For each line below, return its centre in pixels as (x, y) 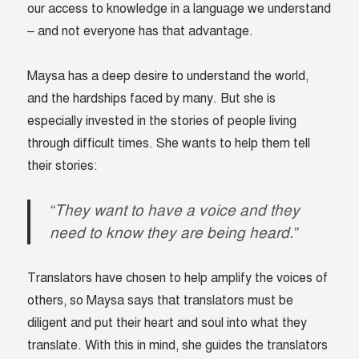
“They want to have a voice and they (175, 211)
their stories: (63, 166)
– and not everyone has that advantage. (141, 32)
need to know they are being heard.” (174, 233)
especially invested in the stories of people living (162, 121)
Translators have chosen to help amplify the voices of (178, 278)
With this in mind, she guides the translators (207, 346)
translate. (56, 346)
